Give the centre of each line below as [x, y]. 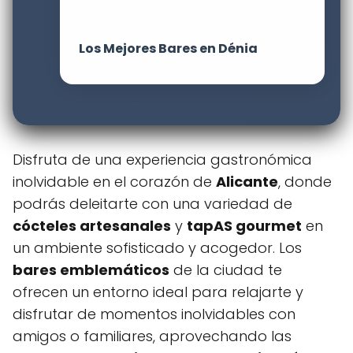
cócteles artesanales [92, 226]
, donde [305, 182]
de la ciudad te [226, 270]
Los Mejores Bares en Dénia [168, 48]
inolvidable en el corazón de [114, 182]
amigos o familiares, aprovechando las [152, 336]
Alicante [247, 182]
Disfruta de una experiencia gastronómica [162, 160]
